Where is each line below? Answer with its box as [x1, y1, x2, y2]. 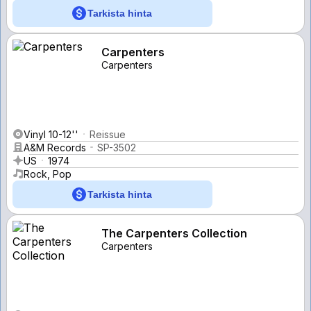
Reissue [90, 128, 126, 140]
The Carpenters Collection [101, 226, 247, 240]
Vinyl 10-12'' [24, 128, 78, 140]
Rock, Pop [24, 167, 72, 180]
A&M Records [24, 141, 86, 153]
